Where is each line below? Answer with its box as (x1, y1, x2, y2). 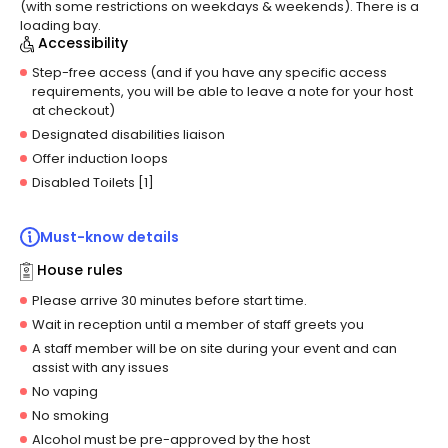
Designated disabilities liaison (32, 125, 225, 145)
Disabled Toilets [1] (32, 173, 154, 193)
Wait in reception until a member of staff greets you (32, 315, 364, 335)
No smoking (32, 406, 109, 426)
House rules (37, 260, 124, 281)
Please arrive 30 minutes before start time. (32, 291, 307, 311)
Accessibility (37, 33, 128, 54)
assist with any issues (32, 358, 169, 378)
